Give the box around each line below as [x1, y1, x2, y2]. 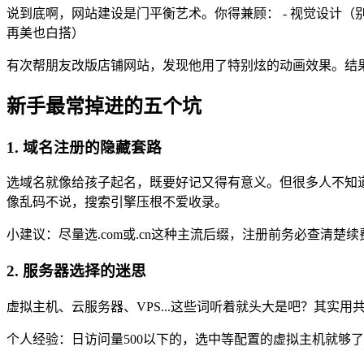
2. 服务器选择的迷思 [6, 262, 146, 280]
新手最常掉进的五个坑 [6, 95, 201, 117]
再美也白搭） [6, 25, 84, 40]
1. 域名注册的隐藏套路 [6, 138, 162, 156]
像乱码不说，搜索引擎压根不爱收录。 [6, 195, 227, 210]
